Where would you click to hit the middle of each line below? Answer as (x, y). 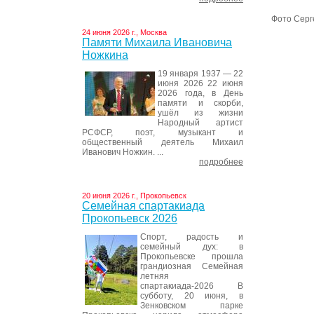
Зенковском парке (192, 306)
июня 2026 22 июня (200, 83)
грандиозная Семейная (192, 266)
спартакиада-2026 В (192, 286)
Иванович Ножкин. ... (123, 152)
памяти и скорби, (200, 103)
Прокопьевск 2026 (130, 218)
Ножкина (105, 55)
